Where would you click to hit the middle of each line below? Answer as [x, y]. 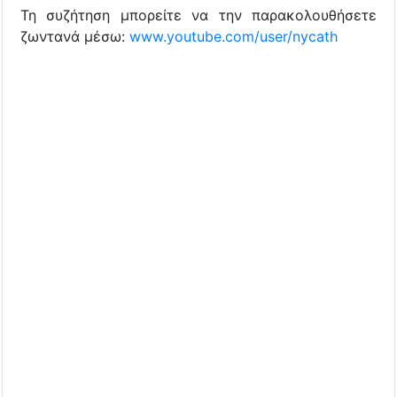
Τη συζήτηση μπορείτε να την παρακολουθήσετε [198, 15]
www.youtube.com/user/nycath [234, 36]
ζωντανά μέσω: [75, 36]
